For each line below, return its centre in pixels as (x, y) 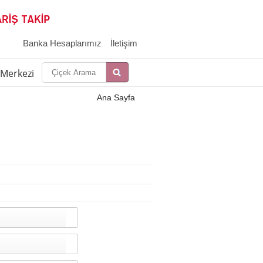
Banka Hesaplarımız (62, 43)
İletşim (66, 73)
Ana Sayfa (116, 97)
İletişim (124, 43)
